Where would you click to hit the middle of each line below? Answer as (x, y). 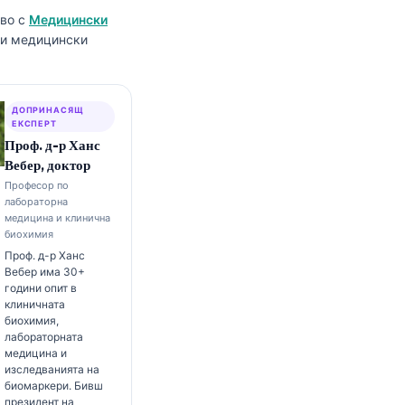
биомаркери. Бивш (53, 386)
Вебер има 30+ (44, 272)
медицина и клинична (57, 218)
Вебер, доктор (47, 165)
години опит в (40, 288)
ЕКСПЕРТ (34, 123)
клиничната (34, 304)
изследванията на (52, 369)
